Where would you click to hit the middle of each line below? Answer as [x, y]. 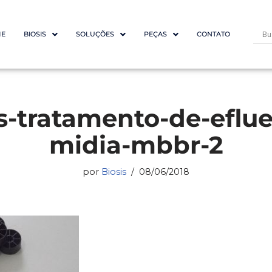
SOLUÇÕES [95, 34]
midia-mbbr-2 [136, 145]
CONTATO [213, 34]
